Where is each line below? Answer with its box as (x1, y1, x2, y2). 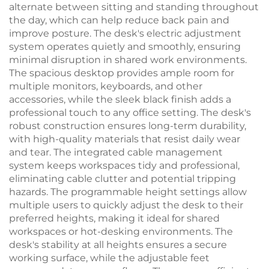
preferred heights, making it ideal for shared (9, 213, 220, 224)
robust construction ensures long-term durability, (9, 120, 246, 131)
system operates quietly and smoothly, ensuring (9, 41, 241, 52)
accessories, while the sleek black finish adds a (9, 94, 231, 105)
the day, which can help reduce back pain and (9, 14, 229, 26)
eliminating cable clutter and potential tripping (9, 173, 236, 184)
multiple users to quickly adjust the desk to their (9, 199, 243, 211)
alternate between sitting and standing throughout (9, 1, 259, 13)
